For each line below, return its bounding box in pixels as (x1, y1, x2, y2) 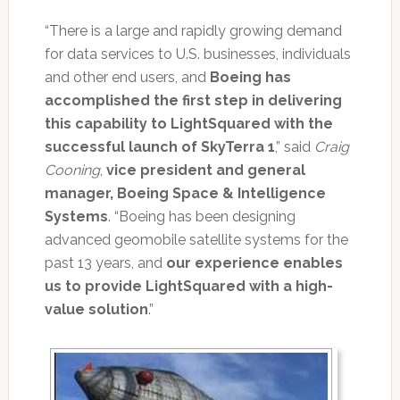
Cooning (44, 161, 100, 179)
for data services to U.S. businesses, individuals (44, 45, 351, 62)
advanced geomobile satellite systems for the (44, 230, 348, 248)
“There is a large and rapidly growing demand (44, 21, 342, 39)
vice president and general (105, 161, 305, 179)
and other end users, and (44, 68, 210, 86)
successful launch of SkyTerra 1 (44, 137, 275, 155)
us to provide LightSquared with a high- (44, 277, 333, 295)
